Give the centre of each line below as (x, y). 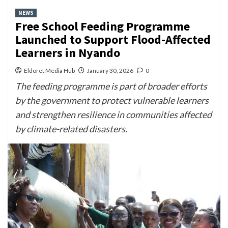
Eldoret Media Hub (49, 70)
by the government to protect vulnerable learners (112, 100)
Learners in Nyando (68, 52)
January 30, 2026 (110, 70)
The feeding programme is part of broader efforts (111, 86)
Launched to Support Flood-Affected (113, 39)
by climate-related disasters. (71, 129)
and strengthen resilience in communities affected (113, 114)
